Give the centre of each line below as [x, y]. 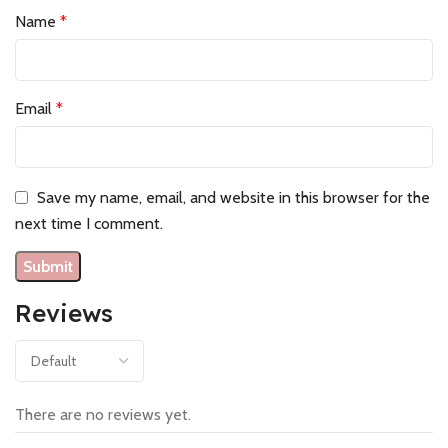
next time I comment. [89, 224]
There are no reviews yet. [103, 415]
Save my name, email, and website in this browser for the [233, 197]
